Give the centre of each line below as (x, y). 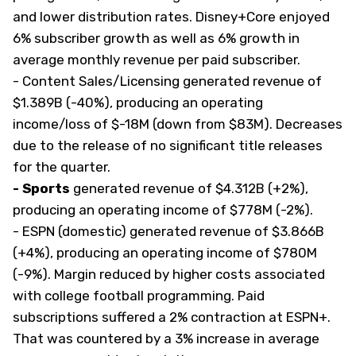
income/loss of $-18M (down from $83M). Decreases (178, 124)
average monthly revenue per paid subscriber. (157, 60)
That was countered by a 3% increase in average (166, 339)
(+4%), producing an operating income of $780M (165, 253)
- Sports (41, 188)
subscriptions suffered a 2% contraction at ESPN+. (172, 317)
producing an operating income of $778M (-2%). (163, 210)
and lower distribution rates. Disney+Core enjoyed (171, 17)
